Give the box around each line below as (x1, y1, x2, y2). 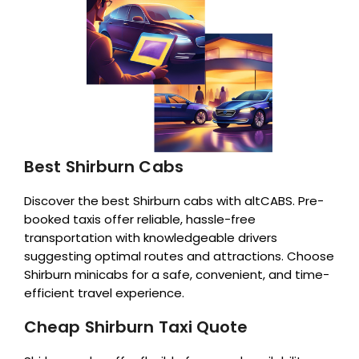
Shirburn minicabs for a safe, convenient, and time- (24, 265, 329, 283)
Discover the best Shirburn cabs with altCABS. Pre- (24, 192, 324, 209)
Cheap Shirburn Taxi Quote (24, 315, 248, 338)
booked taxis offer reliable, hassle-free (24, 210, 256, 228)
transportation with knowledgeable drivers (24, 228, 277, 246)
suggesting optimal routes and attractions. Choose (24, 247, 334, 264)
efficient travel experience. (24, 284, 184, 301)
